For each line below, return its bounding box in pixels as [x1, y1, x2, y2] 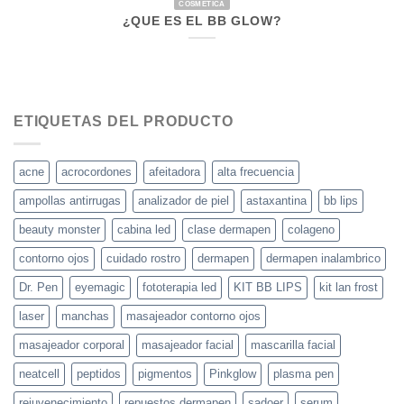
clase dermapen [188, 222, 271, 236]
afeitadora [149, 164, 200, 179]
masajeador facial [142, 337, 234, 352]
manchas [61, 308, 109, 323]
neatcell [19, 366, 60, 381]
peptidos [77, 366, 121, 381]
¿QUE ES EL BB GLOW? [122, 14, 282, 29]
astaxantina [246, 193, 307, 207]
